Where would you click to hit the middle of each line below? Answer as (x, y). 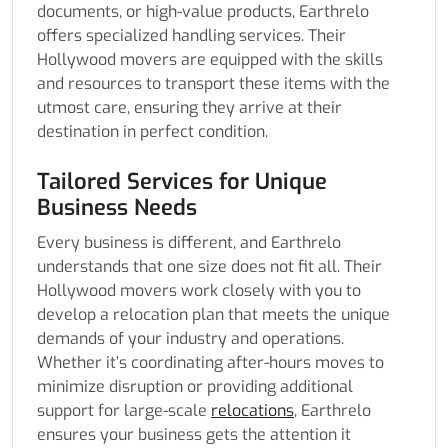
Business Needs (117, 208)
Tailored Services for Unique (182, 182)
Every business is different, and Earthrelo (189, 243)
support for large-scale (124, 411)
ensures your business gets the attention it (194, 435)
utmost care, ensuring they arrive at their (189, 108)
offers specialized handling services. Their (191, 36)
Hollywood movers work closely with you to (199, 291)
